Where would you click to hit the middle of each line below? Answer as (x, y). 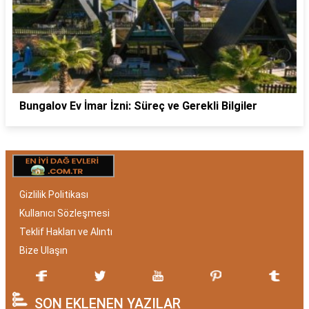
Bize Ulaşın (43, 250)
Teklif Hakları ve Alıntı (66, 231)
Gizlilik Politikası (54, 194)
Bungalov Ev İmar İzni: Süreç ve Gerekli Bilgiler (138, 106)
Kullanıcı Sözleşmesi (64, 213)
